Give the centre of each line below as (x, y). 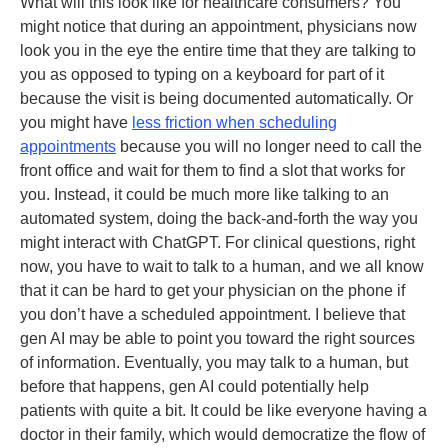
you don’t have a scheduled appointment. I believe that (212, 314)
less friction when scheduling (234, 122)
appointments (68, 146)
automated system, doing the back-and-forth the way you (219, 218)
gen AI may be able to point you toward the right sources (217, 338)
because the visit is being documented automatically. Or (216, 98)
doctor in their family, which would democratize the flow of (222, 434)
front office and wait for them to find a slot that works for (212, 170)
